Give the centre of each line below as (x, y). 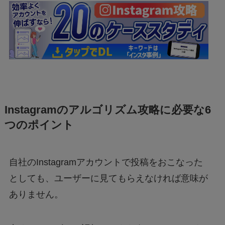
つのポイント (39, 125)
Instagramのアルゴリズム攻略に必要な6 (107, 110)
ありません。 (36, 194)
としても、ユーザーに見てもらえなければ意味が (108, 178)
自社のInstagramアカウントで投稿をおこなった (106, 162)
